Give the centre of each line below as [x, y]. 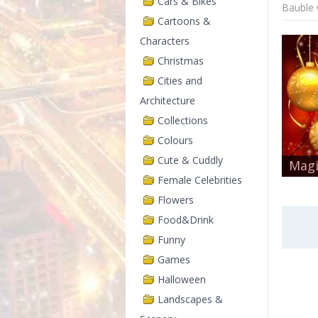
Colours [175, 140]
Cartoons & [184, 21]
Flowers [176, 200]
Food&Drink [186, 220]
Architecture [168, 100]
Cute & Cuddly [190, 160]
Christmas [181, 61]
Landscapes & [190, 299]
